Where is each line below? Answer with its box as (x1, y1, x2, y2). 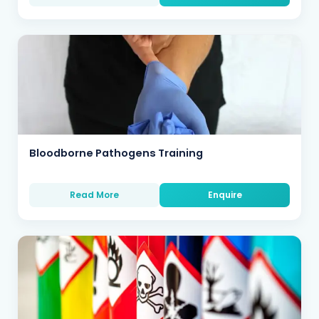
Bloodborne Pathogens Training (29, 146, 203, 160)
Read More (70, 189, 119, 201)
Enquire (207, 189, 242, 201)
